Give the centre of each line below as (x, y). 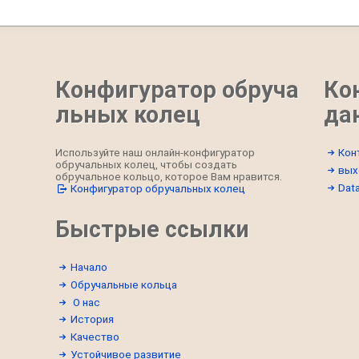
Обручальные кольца (123, 284)
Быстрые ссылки (152, 230)
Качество (95, 337)
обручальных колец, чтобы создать (146, 165)
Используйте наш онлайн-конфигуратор (155, 153)
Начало (89, 268)
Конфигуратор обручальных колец (157, 189)
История (92, 320)
